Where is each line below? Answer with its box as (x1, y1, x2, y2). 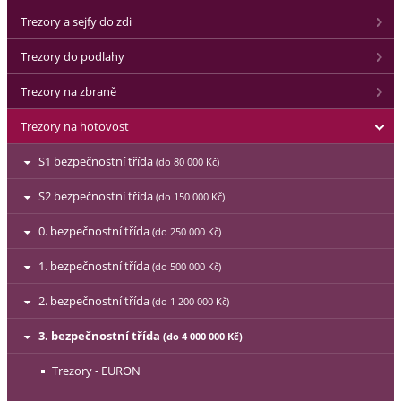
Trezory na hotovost (21, 118, 129, 134)
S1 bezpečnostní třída (38, 153, 156, 169)
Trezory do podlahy (21, 48, 124, 64)
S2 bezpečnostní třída (38, 188, 156, 204)
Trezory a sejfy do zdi (21, 13, 132, 30)
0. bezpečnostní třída (38, 223, 152, 239)
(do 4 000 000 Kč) (163, 329, 243, 343)
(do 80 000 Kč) (156, 155, 219, 168)
